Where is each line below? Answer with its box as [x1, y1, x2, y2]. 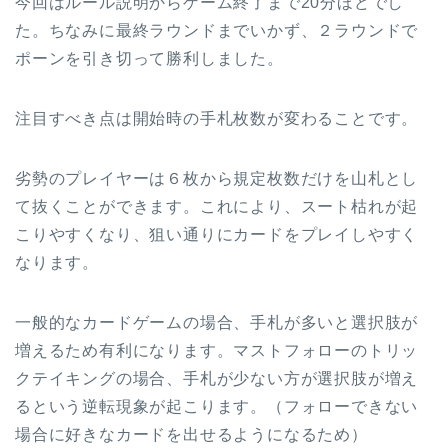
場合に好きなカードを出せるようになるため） [15, 426, 368, 444]
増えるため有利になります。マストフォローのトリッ [15, 342, 419, 360]
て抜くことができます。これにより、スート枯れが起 [15, 198, 419, 216]
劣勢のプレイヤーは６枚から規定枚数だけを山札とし [15, 170, 419, 188]
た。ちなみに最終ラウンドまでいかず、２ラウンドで [15, 22, 419, 40]
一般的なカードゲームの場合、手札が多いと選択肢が [15, 314, 419, 332]
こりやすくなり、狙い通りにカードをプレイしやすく [15, 226, 419, 244]
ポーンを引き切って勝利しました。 [15, 50, 284, 68]
